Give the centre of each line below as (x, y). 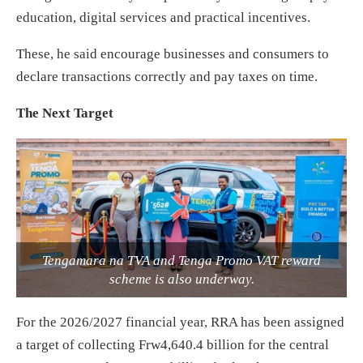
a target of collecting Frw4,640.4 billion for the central (173, 344)
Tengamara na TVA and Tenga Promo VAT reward (181, 260)
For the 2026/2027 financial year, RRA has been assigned (180, 322)
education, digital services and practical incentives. (163, 17)
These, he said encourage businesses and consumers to (173, 53)
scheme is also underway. (181, 279)
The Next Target (65, 113)
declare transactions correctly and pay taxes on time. (167, 76)
